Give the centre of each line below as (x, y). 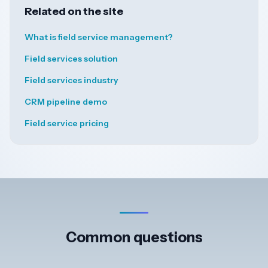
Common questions (134, 237)
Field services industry (71, 80)
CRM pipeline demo (66, 102)
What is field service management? (99, 37)
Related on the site (74, 12)
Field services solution (71, 59)
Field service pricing (67, 124)
